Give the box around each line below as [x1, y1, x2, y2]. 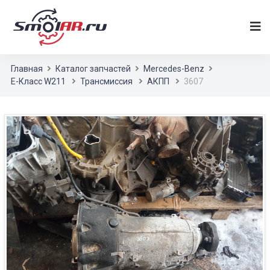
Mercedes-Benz [143, 64, 204, 74]
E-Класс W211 [11, 77, 66, 86]
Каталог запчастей [55, 64, 131, 74]
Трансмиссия [80, 77, 133, 86]
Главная [11, 64, 43, 74]
